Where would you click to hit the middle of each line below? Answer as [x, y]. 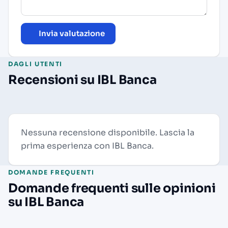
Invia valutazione [72, 33]
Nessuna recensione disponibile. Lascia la [108, 132]
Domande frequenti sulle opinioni [112, 188]
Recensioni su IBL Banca [82, 80]
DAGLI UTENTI [36, 64]
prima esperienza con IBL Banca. [87, 146]
